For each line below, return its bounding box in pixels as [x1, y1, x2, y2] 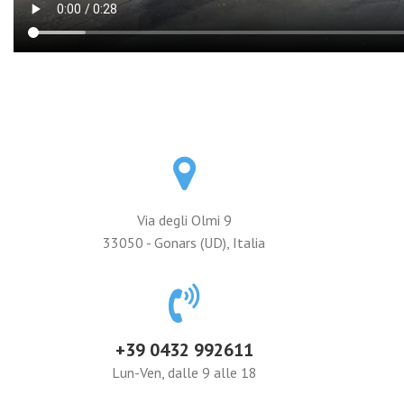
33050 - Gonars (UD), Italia [103, 234, 265, 252]
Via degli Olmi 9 [136, 211, 232, 229]
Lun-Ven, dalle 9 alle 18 [111, 363, 257, 381]
